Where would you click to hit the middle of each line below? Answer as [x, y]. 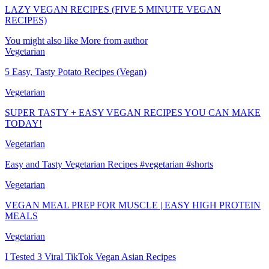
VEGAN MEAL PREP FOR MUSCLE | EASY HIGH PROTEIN [133, 205]
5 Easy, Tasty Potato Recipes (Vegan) [76, 71]
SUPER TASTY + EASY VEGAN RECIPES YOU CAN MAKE [133, 112]
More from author [114, 40]
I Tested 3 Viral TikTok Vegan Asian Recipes [90, 256]
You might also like [41, 40]
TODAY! [23, 123]
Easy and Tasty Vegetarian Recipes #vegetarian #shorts [109, 164]
